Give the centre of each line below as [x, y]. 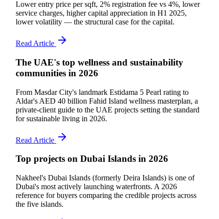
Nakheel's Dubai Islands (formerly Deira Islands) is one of [105, 177]
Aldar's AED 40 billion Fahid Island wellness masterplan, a [107, 101]
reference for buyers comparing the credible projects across [106, 195]
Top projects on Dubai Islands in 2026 [92, 159]
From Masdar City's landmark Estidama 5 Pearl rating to [102, 92]
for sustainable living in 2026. [61, 118]
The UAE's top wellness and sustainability [99, 62]
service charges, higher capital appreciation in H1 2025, [101, 13]
